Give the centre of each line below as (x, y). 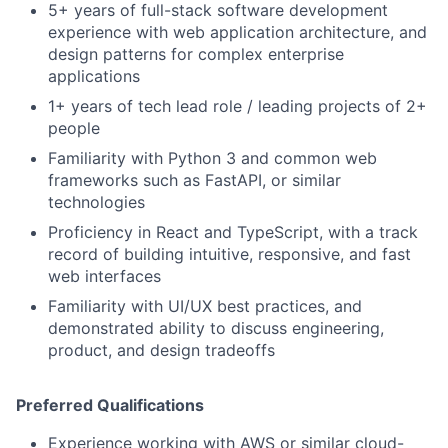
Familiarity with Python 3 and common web (212, 157)
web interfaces (104, 275)
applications (94, 75)
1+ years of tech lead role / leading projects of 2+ (237, 105)
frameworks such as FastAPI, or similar (194, 179)
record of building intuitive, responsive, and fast (229, 253)
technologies (96, 201)
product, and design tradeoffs (161, 349)
